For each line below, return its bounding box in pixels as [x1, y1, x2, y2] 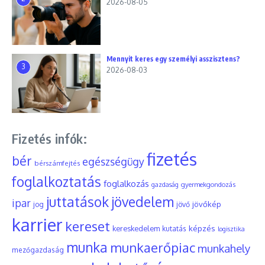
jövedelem [111, 193, 174, 210]
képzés [189, 223, 215, 233]
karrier [12, 214, 63, 235]
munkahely [198, 241, 250, 255]
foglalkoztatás [12, 173, 101, 190]
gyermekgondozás [181, 180, 235, 189]
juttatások [46, 193, 109, 210]
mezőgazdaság [12, 245, 64, 254]
